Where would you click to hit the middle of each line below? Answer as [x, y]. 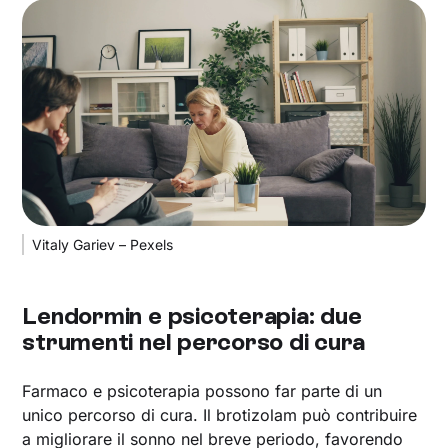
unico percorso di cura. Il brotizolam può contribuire [220, 414]
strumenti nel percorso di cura [194, 341]
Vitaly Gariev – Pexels [103, 244]
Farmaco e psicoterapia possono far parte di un [202, 390]
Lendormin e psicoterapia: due [192, 315]
